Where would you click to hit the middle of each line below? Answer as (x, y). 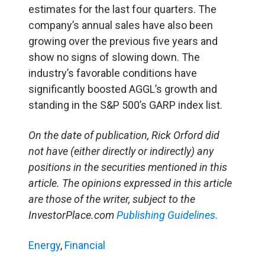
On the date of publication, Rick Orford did (124, 135)
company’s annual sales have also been (121, 25)
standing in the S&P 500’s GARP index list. (125, 105)
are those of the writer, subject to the (112, 199)
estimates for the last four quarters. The (122, 9)
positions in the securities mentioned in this (128, 167)
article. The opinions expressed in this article (130, 183)
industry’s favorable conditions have (113, 73)
